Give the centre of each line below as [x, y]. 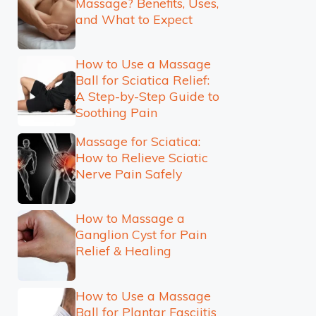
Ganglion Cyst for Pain [141, 234]
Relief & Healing [123, 250]
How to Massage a [130, 218]
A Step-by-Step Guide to [147, 96]
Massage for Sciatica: [138, 141]
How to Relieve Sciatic [141, 157]
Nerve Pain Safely [128, 173]
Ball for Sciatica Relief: [142, 80]
